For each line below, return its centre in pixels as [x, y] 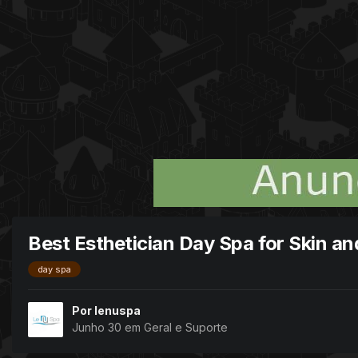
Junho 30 [98, 328]
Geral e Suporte [186, 328]
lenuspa [117, 311]
